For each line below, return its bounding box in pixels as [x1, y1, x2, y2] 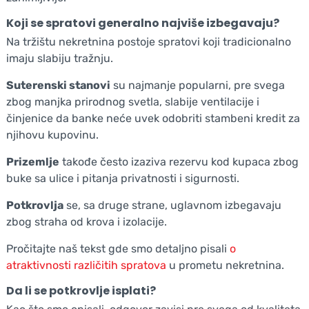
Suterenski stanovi [6, 78, 110, 92]
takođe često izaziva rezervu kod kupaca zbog [59, 154, 299, 168]
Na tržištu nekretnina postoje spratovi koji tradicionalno [6, 34, 291, 48]
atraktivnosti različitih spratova [6, 258, 166, 272]
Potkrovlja [6, 198, 63, 212]
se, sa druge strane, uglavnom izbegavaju [63, 198, 281, 212]
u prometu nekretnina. [166, 258, 284, 272]
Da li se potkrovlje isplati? [6, 282, 156, 299]
